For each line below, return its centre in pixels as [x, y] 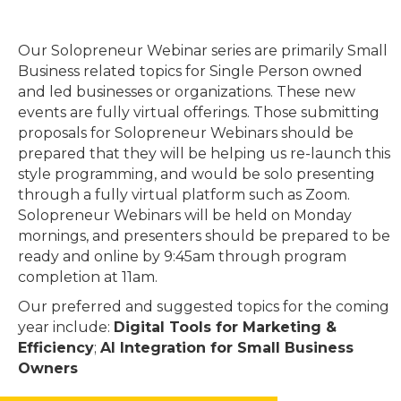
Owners [48, 368]
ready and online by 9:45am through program [182, 256]
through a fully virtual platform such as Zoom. [184, 194]
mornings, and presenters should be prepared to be [204, 235]
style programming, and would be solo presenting [196, 174]
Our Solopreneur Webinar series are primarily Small [203, 50]
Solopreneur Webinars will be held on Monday [185, 215]
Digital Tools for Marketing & [225, 327]
